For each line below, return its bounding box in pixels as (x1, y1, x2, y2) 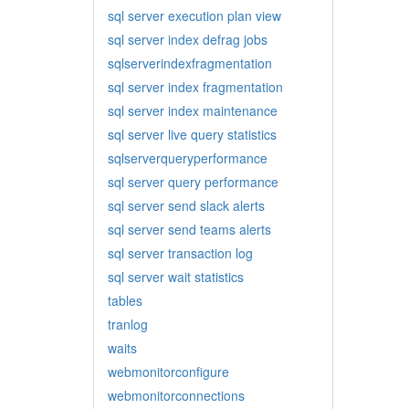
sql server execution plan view (108, 6, 281, 25)
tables (108, 291, 142, 309)
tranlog (108, 315, 148, 333)
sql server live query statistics (108, 125, 277, 143)
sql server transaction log (108, 244, 253, 262)
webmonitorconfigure (108, 362, 229, 381)
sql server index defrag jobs (108, 30, 267, 48)
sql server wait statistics (108, 267, 244, 286)
